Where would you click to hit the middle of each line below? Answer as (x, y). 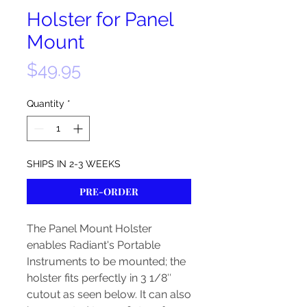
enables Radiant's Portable (94, 245)
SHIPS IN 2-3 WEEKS (74, 163)
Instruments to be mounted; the (106, 261)
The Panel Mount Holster (89, 228)
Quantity (46, 103)
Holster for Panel (100, 19)
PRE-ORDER (109, 191)
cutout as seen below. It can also (109, 294)
